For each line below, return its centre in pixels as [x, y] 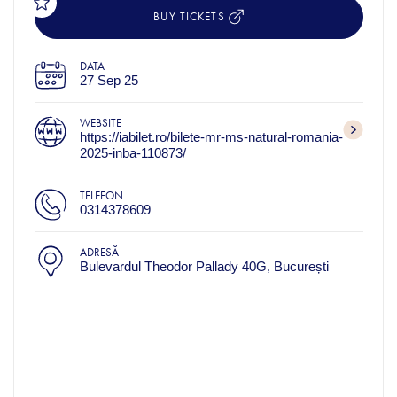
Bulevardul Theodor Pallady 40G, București [204, 266]
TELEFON [101, 195]
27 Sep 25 [109, 80]
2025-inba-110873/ [132, 152]
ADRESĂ [99, 252]
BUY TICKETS [191, 17]
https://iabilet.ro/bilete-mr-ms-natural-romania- [211, 136]
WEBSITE [100, 122]
